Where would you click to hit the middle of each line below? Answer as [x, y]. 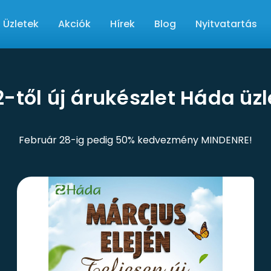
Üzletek [21, 24]
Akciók [74, 24]
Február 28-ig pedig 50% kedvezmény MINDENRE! [135, 140]
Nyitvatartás [226, 24]
